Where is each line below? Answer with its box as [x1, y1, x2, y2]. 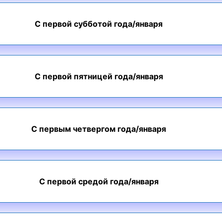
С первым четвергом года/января [31, 124, 166, 134]
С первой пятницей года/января [34, 71, 163, 81]
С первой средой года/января [39, 176, 159, 186]
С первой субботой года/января [35, 19, 163, 29]
